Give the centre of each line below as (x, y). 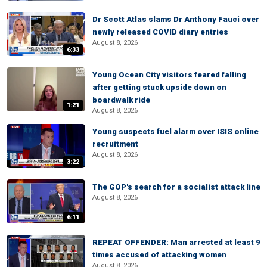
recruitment (115, 144)
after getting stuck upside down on (159, 87)
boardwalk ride (121, 100)
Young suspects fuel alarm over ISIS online (176, 131)
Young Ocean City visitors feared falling (169, 75)
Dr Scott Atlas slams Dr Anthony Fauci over (176, 19)
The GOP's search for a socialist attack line (176, 187)
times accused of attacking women (159, 255)
